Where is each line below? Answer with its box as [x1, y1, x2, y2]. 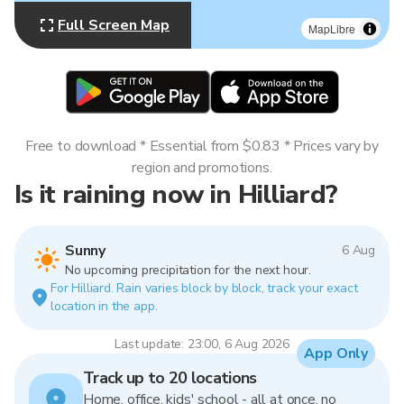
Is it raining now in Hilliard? [14, 177, 338, 212]
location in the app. [50, 298, 158, 315]
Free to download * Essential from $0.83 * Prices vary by [25, 136, 379, 156]
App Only [304, 344, 368, 363]
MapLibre [308, 21, 355, 36]
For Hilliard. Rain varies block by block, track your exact [50, 280, 358, 297]
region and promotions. [132, 158, 272, 178]
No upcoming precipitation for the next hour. [65, 262, 311, 279]
